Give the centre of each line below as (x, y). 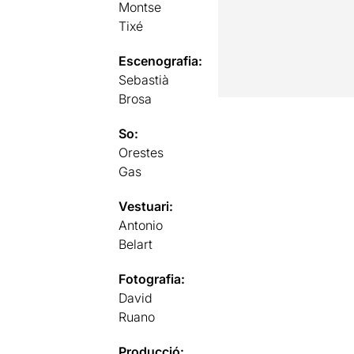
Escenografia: (161, 60)
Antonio (141, 225)
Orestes (141, 152)
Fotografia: (152, 279)
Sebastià (144, 79)
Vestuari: (146, 206)
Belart (136, 244)
